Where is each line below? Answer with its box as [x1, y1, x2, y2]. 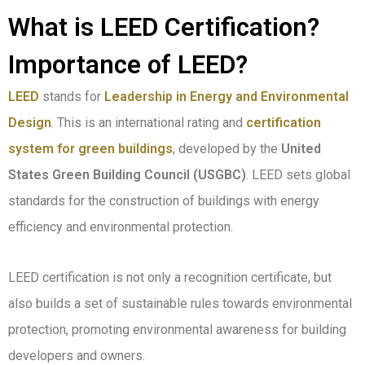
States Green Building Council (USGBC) [8, 167, 246, 183]
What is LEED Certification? [8, 12, 319, 43]
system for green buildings [8, 141, 173, 157]
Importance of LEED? [8, 50, 248, 81]
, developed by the [173, 141, 281, 157]
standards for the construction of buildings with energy [8, 193, 319, 209]
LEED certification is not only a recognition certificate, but [8, 270, 332, 286]
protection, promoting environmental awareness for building [8, 322, 346, 338]
